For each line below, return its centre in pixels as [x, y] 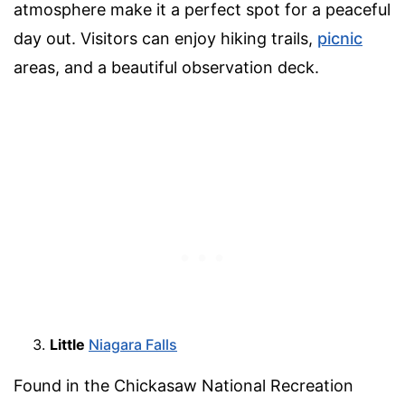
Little [69, 344]
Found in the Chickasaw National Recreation [184, 385]
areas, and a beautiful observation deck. [166, 67]
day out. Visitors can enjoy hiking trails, [165, 38]
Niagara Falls [133, 344]
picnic [340, 38]
